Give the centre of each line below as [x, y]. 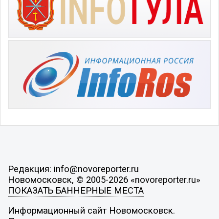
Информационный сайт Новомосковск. [91, 211]
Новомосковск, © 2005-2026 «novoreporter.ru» [104, 180]
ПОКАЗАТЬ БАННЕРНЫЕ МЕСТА [76, 190]
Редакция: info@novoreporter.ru [73, 169]
